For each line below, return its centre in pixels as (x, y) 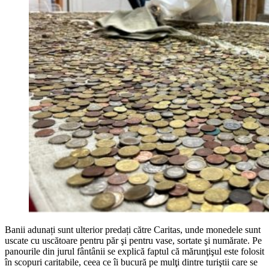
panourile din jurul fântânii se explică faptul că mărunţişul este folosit (134, 251)
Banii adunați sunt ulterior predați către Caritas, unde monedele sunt (133, 229)
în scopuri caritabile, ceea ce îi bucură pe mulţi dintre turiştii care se (131, 262)
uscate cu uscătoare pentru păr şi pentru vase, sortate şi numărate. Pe (133, 240)
